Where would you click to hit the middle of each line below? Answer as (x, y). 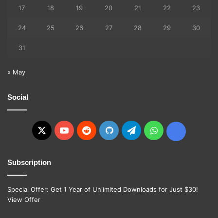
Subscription (29, 163)
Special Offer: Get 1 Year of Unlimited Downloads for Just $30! (103, 190)
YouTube (86, 130)
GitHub (127, 130)
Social (18, 97)
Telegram (154, 130)
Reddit (104, 130)
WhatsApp (178, 130)
